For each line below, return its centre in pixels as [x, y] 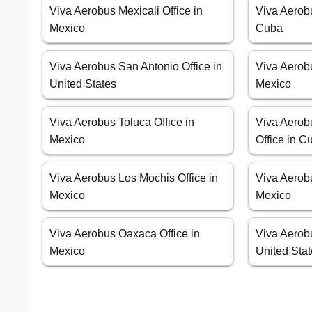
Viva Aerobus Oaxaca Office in [125, 234]
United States [83, 84]
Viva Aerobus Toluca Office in [122, 123]
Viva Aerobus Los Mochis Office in [134, 178]
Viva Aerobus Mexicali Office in [126, 11]
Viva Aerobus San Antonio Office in [136, 67]
